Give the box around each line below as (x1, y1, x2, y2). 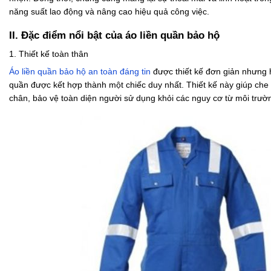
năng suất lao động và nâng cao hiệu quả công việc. (9, 7, 209, 17)
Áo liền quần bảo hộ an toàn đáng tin (9, 66, 151, 76)
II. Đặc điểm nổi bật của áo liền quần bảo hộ (9, 30, 220, 42)
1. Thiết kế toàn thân (9, 48, 88, 59)
